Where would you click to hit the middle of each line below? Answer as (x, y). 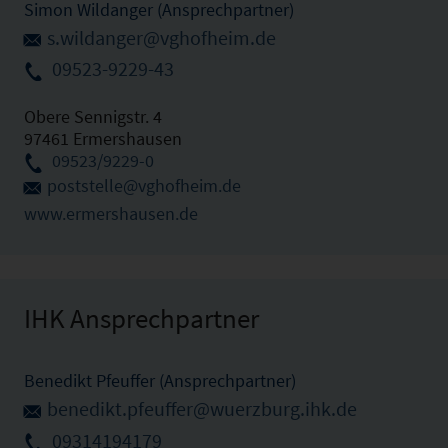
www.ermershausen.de (111, 214)
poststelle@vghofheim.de (144, 186)
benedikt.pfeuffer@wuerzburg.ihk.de (202, 409)
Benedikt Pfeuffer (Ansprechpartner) (160, 381)
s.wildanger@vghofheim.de (161, 37)
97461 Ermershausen (103, 139)
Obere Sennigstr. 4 (93, 117)
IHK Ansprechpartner (141, 318)
